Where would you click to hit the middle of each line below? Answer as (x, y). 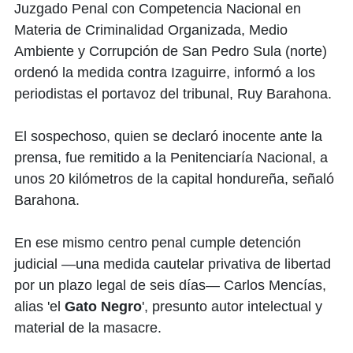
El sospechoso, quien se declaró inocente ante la (168, 137)
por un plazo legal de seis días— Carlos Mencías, (170, 286)
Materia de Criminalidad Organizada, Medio (151, 30)
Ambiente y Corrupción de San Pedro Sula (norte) (171, 52)
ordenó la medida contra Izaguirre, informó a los (165, 73)
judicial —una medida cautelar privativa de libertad (173, 264)
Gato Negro (103, 307)
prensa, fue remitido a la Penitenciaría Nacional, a (171, 158)
